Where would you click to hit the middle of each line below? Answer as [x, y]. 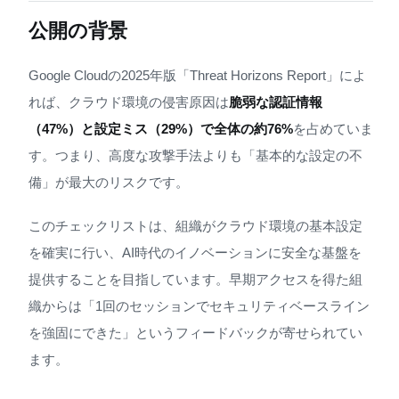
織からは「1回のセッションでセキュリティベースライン [199, 305]
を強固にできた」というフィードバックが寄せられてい [195, 332]
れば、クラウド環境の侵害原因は [129, 102]
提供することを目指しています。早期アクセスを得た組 [195, 279]
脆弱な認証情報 [276, 102]
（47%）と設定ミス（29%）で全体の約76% [161, 128]
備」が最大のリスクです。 [109, 182]
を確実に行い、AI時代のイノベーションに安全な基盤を [195, 252]
